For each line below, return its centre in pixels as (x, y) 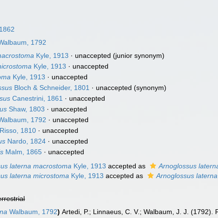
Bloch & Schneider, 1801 (51, 88)
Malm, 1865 (23, 152)
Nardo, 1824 (26, 141)
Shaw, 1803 (26, 109)
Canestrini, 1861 (37, 98)
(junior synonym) (138, 55)
